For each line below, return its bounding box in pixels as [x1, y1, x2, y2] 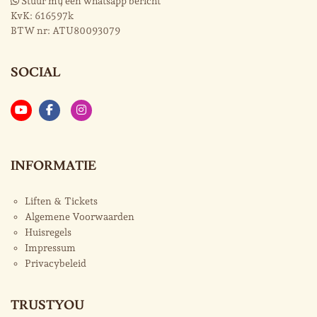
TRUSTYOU [11, 297, 84, 314]
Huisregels [25, 226, 71, 238]
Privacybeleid [25, 258, 86, 270]
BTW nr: [11, 25, 52, 37]
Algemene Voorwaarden [25, 211, 134, 223]
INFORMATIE [11, 158, 96, 175]
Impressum [25, 242, 76, 254]
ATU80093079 [52, 25, 120, 37]
